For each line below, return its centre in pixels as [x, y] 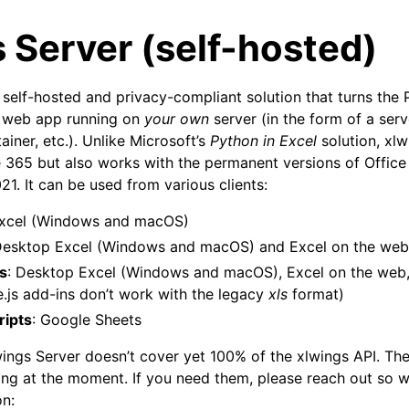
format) [316, 294]
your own [177, 119]
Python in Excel [263, 141]
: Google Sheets [87, 320]
